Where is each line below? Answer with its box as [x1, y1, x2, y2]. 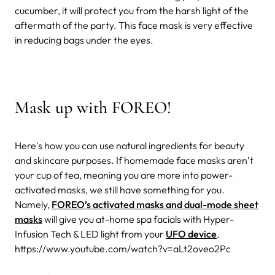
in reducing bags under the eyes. [15, 34, 153, 47]
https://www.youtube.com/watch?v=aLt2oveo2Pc [15, 242, 231, 255]
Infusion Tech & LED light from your [15, 228, 166, 241]
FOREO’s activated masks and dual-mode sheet [52, 198, 258, 211]
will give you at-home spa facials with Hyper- [42, 213, 234, 226]
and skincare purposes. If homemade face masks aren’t [15, 154, 254, 167]
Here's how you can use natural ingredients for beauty [15, 139, 244, 152]
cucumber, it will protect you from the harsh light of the [15, 4, 249, 17]
